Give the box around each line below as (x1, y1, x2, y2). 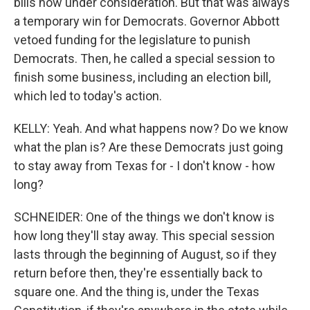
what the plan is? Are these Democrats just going (14, 140, 283, 154)
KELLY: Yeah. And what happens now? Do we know (14, 121, 289, 136)
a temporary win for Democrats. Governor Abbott (14, 14, 280, 28)
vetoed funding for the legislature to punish (14, 33, 250, 47)
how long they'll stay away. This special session (14, 228, 275, 243)
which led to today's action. (14, 89, 162, 103)
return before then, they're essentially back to (14, 266, 262, 280)
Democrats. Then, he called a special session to (14, 51, 275, 66)
